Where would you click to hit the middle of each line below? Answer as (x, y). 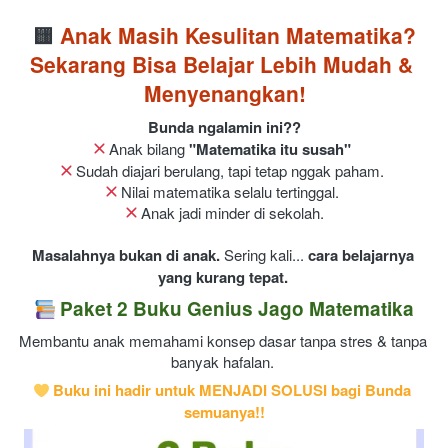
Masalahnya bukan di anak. (125, 254)
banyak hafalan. (224, 361)
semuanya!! (224, 412)
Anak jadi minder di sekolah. (230, 212)
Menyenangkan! (224, 93)
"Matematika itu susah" (270, 148)
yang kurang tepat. (222, 276)
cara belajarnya (360, 254)
